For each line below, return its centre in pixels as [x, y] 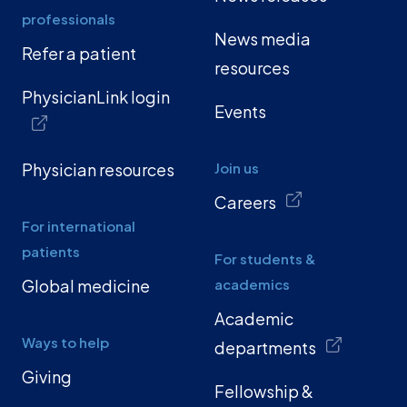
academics [252, 284]
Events [240, 112]
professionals [69, 19]
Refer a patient [79, 54]
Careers [245, 203]
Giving [47, 377]
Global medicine [86, 286]
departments [265, 348]
